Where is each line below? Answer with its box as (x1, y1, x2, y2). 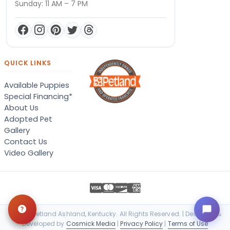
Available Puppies (4, 80, 69, 90)
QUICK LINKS (4, 58, 51, 67)
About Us (4, 102, 39, 113)
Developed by (22, 219, 66, 228)
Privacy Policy (120, 219, 163, 228)
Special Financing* (4, 91, 72, 102)
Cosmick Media (66, 219, 116, 228)
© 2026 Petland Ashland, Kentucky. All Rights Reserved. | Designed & (8, 209, 222, 218)
